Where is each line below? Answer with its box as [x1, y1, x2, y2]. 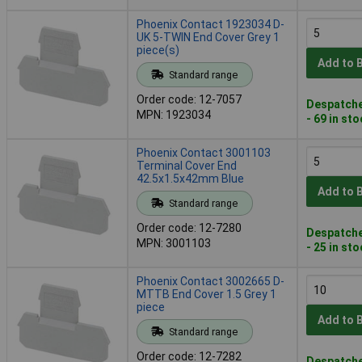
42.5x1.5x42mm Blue [137, 171, 244, 185]
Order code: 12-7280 [137, 221, 242, 234]
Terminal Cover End [137, 158, 237, 172]
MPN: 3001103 [137, 236, 211, 250]
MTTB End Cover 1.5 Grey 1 [137, 287, 276, 301]
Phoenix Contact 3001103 [137, 145, 271, 159]
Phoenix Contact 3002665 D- [137, 274, 284, 288]
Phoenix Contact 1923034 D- [137, 17, 284, 31]
